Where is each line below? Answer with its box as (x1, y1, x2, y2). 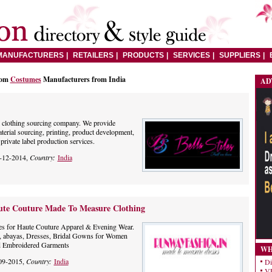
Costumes (10, 74, 41, 84)
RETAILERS (72, 51, 114, 59)
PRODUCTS (122, 51, 164, 59)
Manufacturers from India (41, 74, 126, 84)
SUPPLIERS (219, 51, 260, 59)
